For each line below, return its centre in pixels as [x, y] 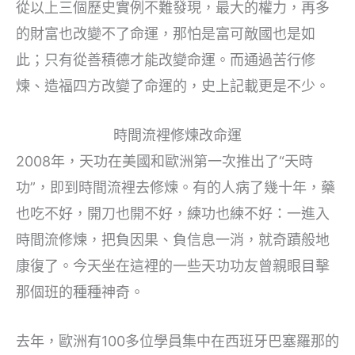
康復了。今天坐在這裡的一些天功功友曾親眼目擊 [173, 266]
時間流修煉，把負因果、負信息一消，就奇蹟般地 [173, 240]
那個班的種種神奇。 [80, 292]
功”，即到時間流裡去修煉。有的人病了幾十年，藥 [176, 188]
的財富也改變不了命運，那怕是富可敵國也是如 [166, 34]
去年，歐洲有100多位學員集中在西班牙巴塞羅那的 [177, 341]
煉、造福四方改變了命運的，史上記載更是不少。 [173, 86]
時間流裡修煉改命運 [177, 136]
